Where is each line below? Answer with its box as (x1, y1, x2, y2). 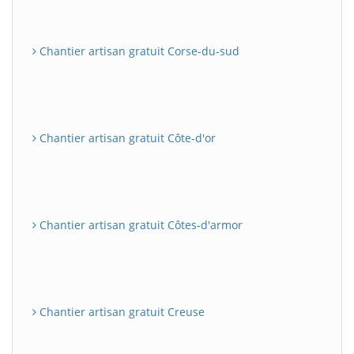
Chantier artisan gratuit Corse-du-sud (36, 43, 239, 58)
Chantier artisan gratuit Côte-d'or (36, 130, 216, 145)
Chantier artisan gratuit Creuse (36, 303, 205, 319)
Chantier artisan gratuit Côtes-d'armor (36, 217, 243, 232)
